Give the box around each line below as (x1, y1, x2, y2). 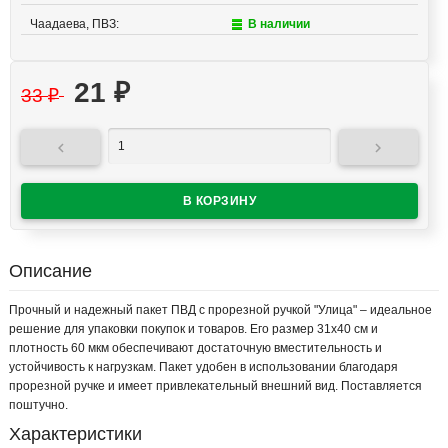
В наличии (247, 17, 310, 32)
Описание (9, 261, 92, 282)
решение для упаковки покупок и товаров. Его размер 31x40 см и (9, 322, 378, 337)
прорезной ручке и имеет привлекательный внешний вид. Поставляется (9, 379, 422, 394)
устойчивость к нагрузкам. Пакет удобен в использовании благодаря (9, 360, 398, 375)
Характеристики (9, 424, 142, 445)
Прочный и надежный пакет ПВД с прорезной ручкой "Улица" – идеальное (9, 303, 432, 318)
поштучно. (9, 398, 68, 413)
